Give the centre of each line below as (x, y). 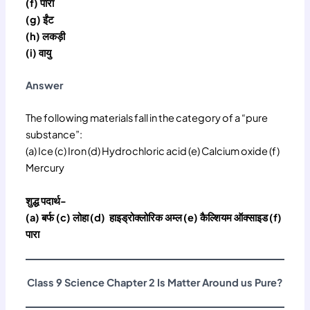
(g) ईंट (40, 19)
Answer (45, 85)
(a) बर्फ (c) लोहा (57, 218)
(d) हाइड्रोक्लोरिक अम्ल (136, 218)
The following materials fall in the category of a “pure (147, 118)
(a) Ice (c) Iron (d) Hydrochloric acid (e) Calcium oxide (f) (153, 151)
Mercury (45, 168)
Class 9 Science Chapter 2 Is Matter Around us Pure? (155, 282)
